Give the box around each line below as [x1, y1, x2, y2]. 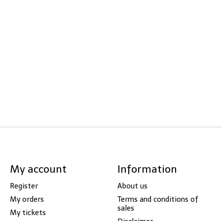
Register [9, 182, 38, 191]
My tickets [9, 208, 46, 218]
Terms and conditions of [117, 195, 198, 204]
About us [117, 182, 147, 191]
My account [9, 162, 67, 175]
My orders [9, 195, 44, 204]
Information [117, 162, 177, 175]
